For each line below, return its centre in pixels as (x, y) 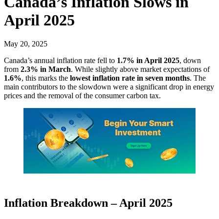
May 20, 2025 (26, 44)
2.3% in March (46, 69)
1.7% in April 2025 (148, 60)
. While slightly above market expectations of (140, 69)
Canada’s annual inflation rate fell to (60, 60)
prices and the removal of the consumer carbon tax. (82, 95)
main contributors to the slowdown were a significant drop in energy (109, 87)
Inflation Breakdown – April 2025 (88, 203)
